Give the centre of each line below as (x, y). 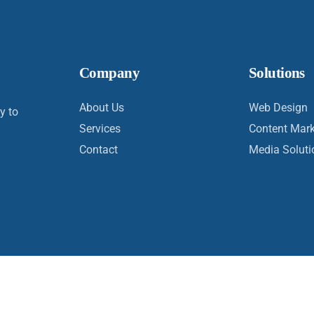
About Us (102, 108)
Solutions (277, 73)
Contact (99, 150)
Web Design (278, 108)
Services (100, 129)
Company (110, 73)
